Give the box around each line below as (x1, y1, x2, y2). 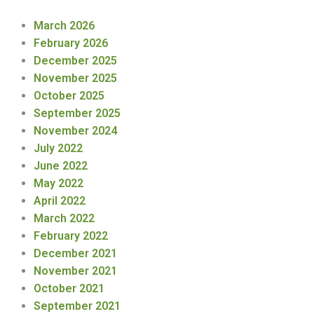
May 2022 (34, 177, 83, 191)
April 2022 (34, 194, 86, 208)
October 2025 (34, 89, 104, 103)
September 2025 (34, 107, 121, 121)
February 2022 (34, 229, 108, 243)
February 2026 (34, 36, 108, 50)
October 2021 (34, 282, 104, 296)
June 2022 (34, 159, 88, 173)
